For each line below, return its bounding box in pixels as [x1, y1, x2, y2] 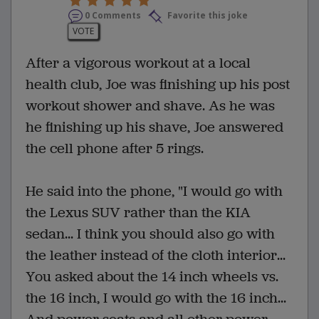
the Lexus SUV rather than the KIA [26, 203, 251, 223]
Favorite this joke [165, 9, 248, 22]
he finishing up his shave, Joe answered [26, 117, 283, 137]
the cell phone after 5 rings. [26, 139, 204, 159]
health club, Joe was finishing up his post [26, 75, 290, 95]
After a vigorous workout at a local [26, 53, 251, 73]
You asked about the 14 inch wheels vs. [26, 267, 278, 287]
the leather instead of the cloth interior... [26, 246, 286, 266]
